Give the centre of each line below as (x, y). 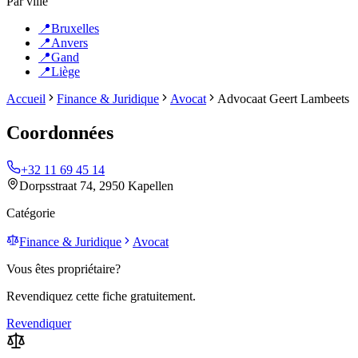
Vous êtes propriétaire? (64, 268)
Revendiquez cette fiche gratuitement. (101, 296)
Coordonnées (60, 132)
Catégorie (31, 213)
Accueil (26, 99)
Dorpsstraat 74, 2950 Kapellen (96, 185)
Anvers (70, 43)
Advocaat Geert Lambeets (283, 99)
